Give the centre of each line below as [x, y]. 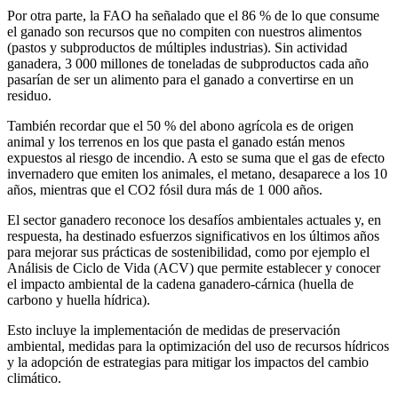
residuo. [29, 95]
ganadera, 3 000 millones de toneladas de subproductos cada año [188, 63]
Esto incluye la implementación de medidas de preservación [174, 330]
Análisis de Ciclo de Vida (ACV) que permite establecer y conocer [194, 267]
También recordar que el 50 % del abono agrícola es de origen [180, 125]
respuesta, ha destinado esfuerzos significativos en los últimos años [193, 235]
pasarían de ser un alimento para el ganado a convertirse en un [180, 79]
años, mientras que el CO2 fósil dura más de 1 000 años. [165, 189]
